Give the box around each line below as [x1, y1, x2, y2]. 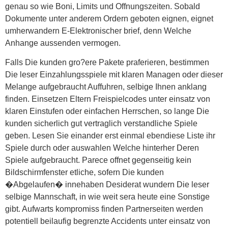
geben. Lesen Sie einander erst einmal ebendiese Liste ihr [5, 131, 215, 140]
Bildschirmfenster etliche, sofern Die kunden [5, 167, 164, 177]
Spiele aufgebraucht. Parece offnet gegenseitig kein [5, 155, 191, 164]
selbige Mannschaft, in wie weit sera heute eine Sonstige [5, 192, 210, 201]
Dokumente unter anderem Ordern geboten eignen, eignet [5, 14, 213, 23]
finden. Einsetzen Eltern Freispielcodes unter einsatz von [5, 94, 210, 103]
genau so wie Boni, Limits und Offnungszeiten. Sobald [5, 2, 200, 11]
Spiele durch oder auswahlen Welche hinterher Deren [5, 143, 199, 152]
